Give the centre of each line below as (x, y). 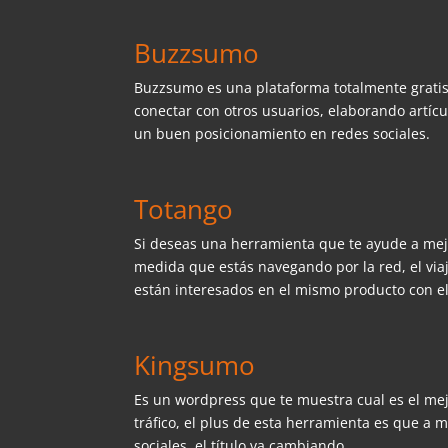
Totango (184, 208)
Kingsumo (195, 364)
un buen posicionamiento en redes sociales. (282, 133)
